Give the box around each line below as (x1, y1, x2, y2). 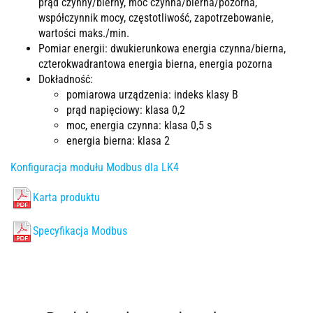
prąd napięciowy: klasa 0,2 (66, 103, 185, 117)
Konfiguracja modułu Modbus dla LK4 (10, 161, 179, 174)
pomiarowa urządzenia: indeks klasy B (66, 88, 238, 101)
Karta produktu (33, 191, 100, 205)
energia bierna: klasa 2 (66, 134, 170, 147)
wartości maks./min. (38, 27, 129, 40)
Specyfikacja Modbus (33, 224, 127, 238)
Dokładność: (38, 73, 93, 86)
